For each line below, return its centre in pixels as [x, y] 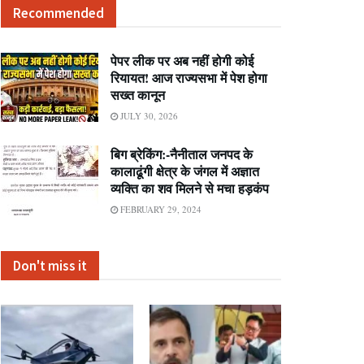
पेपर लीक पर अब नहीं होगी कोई [182, 61]
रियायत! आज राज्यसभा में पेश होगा [189, 78]
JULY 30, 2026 [148, 116]
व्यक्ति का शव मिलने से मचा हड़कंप [190, 188]
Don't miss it [50, 266]
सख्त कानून [138, 95]
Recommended [58, 13]
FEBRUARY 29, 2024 [160, 209]
